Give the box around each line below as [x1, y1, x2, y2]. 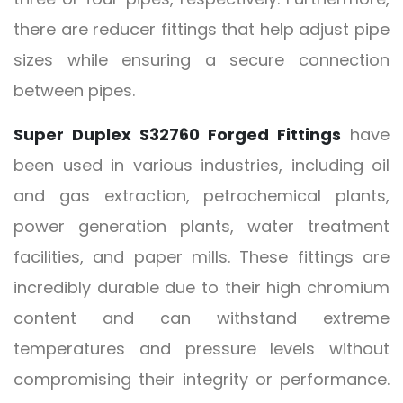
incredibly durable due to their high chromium [13, 276, 390, 300]
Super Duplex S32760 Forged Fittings [13, 123, 341, 147]
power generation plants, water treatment [13, 215, 390, 238]
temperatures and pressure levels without [13, 337, 390, 361]
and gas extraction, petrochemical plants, [13, 184, 390, 208]
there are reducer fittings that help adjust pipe [13, 18, 390, 41]
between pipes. [13, 79, 135, 103]
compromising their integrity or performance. [13, 368, 390, 391]
